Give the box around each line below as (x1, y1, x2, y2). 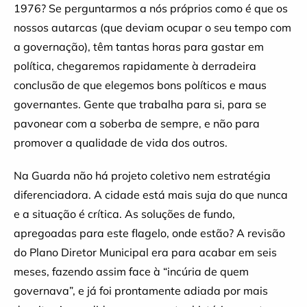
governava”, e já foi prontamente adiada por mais (14, 284, 268, 297)
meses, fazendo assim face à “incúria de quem (14, 265, 249, 278)
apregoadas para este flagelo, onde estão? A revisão (14, 226, 285, 240)
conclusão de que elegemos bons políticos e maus (14, 78, 267, 92)
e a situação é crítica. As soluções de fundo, (14, 207, 235, 221)
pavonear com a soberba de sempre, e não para (14, 116, 260, 130)
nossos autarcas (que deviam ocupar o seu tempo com (14, 21, 291, 34)
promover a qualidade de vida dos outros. (14, 136, 228, 149)
